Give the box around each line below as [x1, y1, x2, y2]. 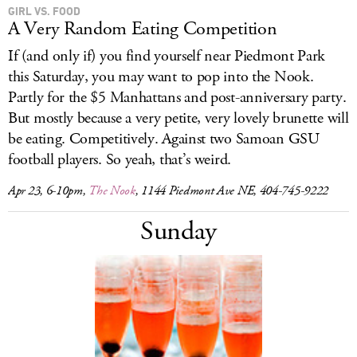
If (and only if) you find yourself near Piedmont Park [8, 45, 326, 67]
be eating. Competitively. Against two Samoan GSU [8, 128, 320, 150]
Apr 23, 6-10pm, [8, 182, 89, 199]
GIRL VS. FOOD [8, 4, 80, 18]
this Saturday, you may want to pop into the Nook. [8, 66, 314, 88]
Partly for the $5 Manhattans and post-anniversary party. [8, 87, 347, 108]
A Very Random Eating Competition [8, 16, 277, 41]
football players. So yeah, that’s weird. [8, 149, 231, 171]
